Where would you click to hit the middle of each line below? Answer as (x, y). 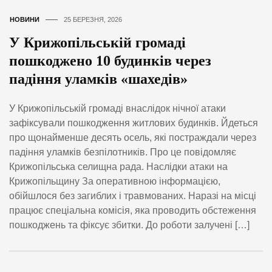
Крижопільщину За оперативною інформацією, (115, 181)
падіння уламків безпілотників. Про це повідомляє (123, 152)
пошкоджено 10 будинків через (110, 61)
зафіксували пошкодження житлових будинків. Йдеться (134, 123)
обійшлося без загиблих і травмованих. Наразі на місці (133, 195)
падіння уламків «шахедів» (98, 79)
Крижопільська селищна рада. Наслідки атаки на (118, 166)
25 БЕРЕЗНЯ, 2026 (93, 20)
